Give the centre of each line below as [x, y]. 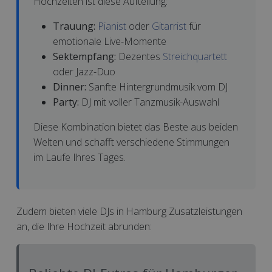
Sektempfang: [84, 56]
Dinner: [70, 87]
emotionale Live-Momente [110, 41]
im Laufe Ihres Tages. [80, 157]
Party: [66, 102]
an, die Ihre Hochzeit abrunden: [84, 226]
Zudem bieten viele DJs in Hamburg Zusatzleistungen [129, 211]
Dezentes [139, 56]
